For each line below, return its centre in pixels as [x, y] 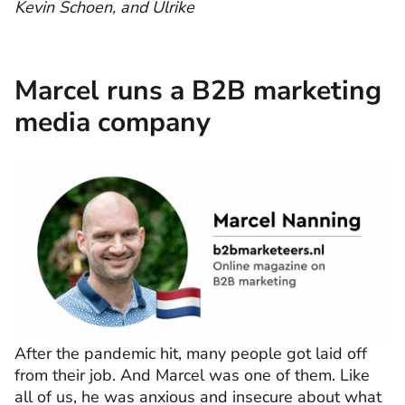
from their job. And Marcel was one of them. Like [192, 376]
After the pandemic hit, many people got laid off [191, 354]
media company [113, 122]
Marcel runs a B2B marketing [198, 90]
